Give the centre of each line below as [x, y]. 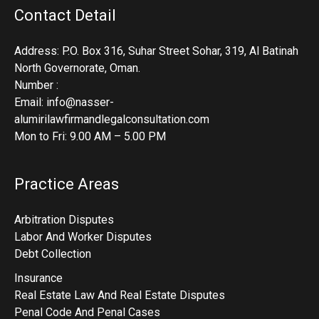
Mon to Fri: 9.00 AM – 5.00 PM [90, 136]
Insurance [38, 278]
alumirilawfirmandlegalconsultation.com [112, 119]
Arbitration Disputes [64, 219]
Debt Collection [53, 253]
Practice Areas [67, 184]
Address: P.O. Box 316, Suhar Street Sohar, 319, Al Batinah [156, 51]
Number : [36, 85]
